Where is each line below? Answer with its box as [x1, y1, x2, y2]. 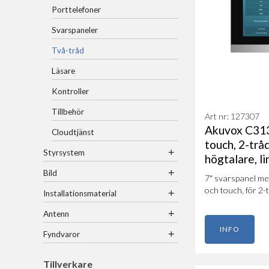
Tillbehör [52, 107, 85, 117]
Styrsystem [43, 148, 85, 158]
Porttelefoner [52, 5, 101, 15]
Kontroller [52, 86, 89, 97]
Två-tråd [52, 46, 85, 56]
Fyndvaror [43, 229, 80, 240]
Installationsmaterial [43, 189, 117, 199]
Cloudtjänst [52, 127, 95, 138]
